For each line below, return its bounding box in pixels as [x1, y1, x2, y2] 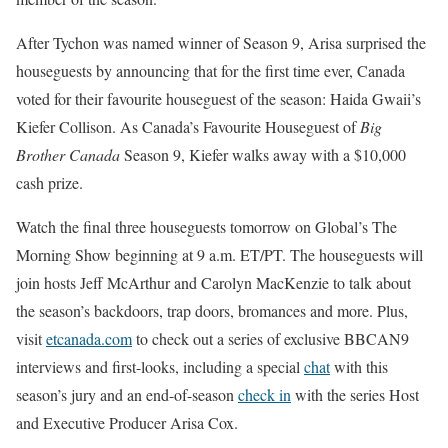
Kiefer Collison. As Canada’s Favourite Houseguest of [16, 116, 360, 137]
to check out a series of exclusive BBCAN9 [132, 328, 409, 349]
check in [238, 384, 291, 405]
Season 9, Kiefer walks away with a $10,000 [124, 144, 406, 165]
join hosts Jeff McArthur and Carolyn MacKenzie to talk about [16, 272, 411, 293]
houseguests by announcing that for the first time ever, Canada [16, 60, 405, 81]
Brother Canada [16, 144, 124, 165]
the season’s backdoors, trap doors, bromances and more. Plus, [16, 300, 408, 321]
